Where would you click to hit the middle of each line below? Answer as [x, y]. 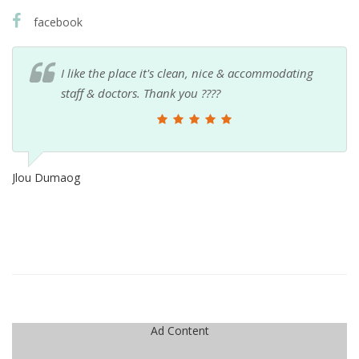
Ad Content [179, 330]
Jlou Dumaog [46, 177]
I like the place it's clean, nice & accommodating [187, 73]
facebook [56, 22]
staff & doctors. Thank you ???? [141, 93]
